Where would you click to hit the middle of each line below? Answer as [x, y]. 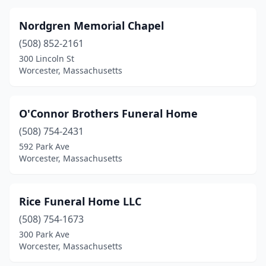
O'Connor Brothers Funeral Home [108, 113]
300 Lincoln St [47, 58]
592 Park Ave [44, 146]
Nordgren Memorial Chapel [91, 26]
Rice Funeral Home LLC [80, 201]
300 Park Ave [44, 234]
